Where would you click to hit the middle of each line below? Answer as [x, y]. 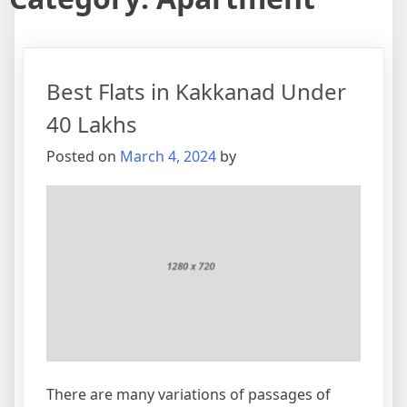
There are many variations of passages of [189, 395]
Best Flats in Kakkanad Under [196, 91]
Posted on [83, 156]
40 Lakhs [92, 124]
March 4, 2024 [168, 156]
